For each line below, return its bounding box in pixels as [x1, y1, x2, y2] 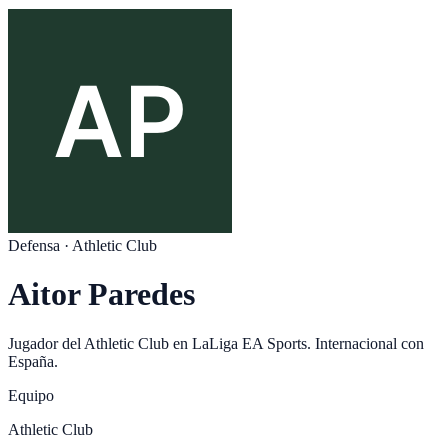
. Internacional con [307, 334, 424, 352]
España [8, 352, 54, 370]
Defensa [8, 237, 60, 254]
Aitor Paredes [8, 276, 195, 313]
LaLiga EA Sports [192, 334, 307, 352]
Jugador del [8, 334, 84, 352]
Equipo [8, 386, 54, 404]
